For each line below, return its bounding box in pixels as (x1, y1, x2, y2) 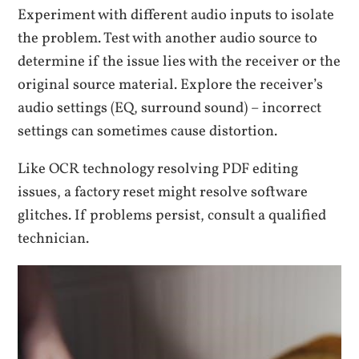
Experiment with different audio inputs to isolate (18, 4, 335, 26)
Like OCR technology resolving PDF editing (18, 158, 299, 179)
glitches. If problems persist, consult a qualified (18, 204, 327, 226)
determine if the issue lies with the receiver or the (18, 50, 341, 72)
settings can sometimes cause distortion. (18, 120, 278, 142)
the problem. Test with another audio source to (18, 27, 318, 49)
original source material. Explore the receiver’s (18, 74, 324, 95)
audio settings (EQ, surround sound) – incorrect (18, 97, 322, 119)
